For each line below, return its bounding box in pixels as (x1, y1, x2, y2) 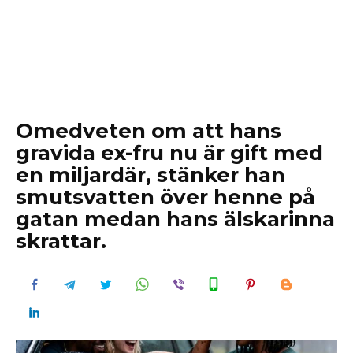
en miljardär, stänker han (16, 162, 285, 188)
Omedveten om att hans (16, 118, 281, 143)
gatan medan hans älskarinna (16, 206, 335, 232)
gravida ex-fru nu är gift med (16, 140, 323, 165)
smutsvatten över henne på (16, 184, 315, 210)
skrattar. (16, 229, 106, 254)
